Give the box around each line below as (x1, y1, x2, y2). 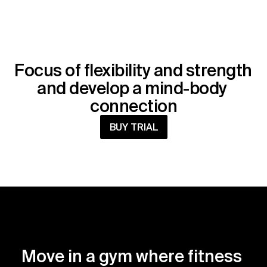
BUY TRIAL (109, 122, 158, 132)
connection (90, 97, 177, 115)
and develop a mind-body (37, 79, 227, 97)
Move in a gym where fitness (21, 247, 242, 265)
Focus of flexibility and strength (14, 61, 252, 79)
